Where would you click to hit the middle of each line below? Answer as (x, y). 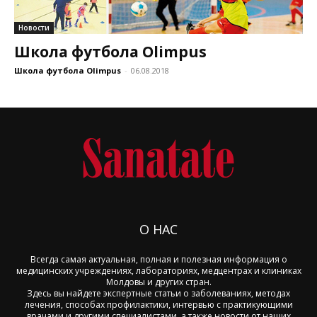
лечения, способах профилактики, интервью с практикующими (158, 305)
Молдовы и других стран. (158, 282)
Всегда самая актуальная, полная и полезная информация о (158, 260)
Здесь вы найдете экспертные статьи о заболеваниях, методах (158, 294)
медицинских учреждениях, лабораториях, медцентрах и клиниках (158, 271)
